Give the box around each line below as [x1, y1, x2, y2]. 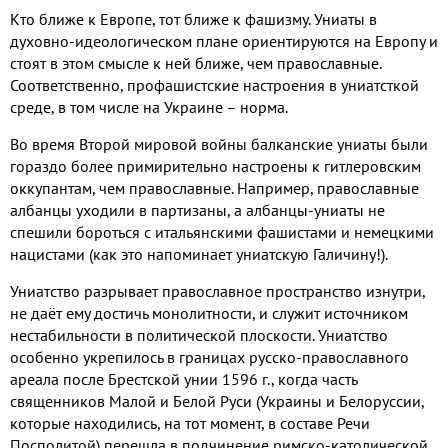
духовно [10, 30, 69, 51]
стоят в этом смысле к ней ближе [10, 52, 240, 73]
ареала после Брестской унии [10, 368, 222, 389]
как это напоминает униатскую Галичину [93, 243, 376, 264]
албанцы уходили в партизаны [10, 199, 227, 220]
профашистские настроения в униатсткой [127, 74, 419, 95]
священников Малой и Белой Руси [10, 390, 256, 411]
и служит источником [259, 302, 408, 323]
